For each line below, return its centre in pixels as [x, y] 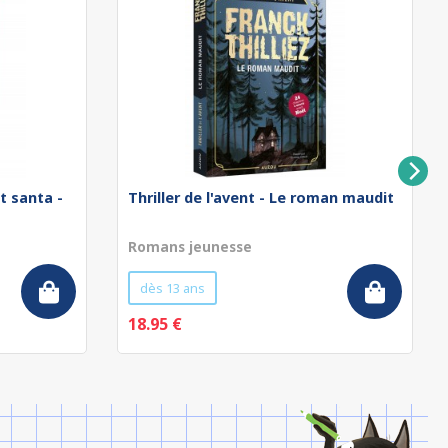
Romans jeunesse [190, 246]
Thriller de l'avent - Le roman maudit [261, 197]
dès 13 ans [172, 288]
